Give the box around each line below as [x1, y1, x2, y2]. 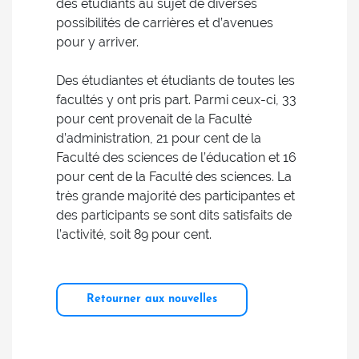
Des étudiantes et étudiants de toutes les [56, 73, 295, 88]
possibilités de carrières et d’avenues [56, 15, 273, 30]
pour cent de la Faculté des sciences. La [56, 169, 292, 184]
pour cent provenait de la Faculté [56, 111, 252, 127]
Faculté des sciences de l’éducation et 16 [56, 150, 296, 165]
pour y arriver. [56, 34, 139, 50]
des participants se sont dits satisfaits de [56, 208, 292, 223]
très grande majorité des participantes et [56, 188, 295, 204]
